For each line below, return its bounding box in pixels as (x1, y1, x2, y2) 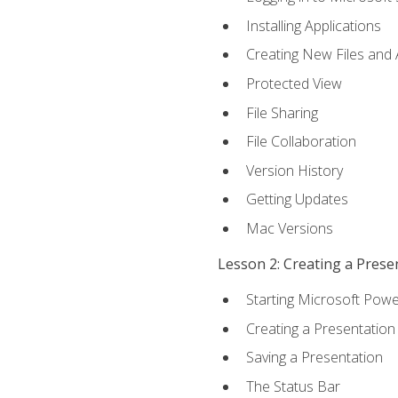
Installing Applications (245, 15, 381, 36)
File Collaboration (245, 131, 356, 152)
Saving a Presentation (245, 347, 383, 368)
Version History (245, 160, 343, 180)
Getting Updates (245, 189, 348, 210)
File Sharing (245, 102, 318, 123)
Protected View (245, 73, 342, 93)
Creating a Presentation (245, 318, 395, 338)
